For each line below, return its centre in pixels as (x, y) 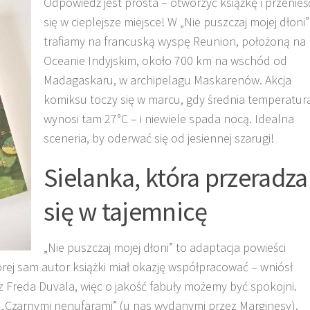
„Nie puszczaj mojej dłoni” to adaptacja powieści (165, 247)
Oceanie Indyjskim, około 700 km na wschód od (165, 60)
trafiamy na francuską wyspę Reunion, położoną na (175, 41)
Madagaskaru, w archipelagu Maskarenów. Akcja (167, 80)
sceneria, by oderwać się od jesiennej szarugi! (159, 138)
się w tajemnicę (126, 211)
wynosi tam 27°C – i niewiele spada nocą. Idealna (169, 118)
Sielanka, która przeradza (176, 177)
